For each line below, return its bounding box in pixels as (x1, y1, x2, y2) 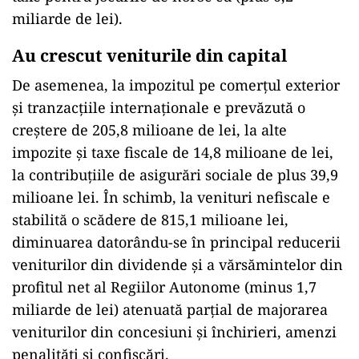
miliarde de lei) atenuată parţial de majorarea (12, 300, 328, 319)
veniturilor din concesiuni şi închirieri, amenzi (12, 322, 337, 341)
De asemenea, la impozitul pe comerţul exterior (12, 75, 340, 95)
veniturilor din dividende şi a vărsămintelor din (12, 255, 343, 274)
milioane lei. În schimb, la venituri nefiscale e (12, 188, 330, 207)
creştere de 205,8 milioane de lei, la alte (12, 120, 287, 139)
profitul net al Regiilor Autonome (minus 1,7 (12, 277, 317, 296)
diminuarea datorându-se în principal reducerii (12, 232, 341, 252)
